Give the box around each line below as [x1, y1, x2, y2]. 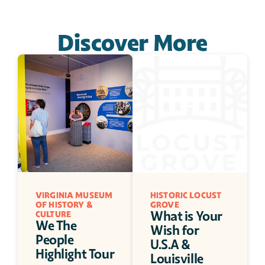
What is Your [150, 208, 222, 224]
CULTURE [35, 209, 71, 219]
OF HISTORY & [35, 199, 93, 210]
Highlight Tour [35, 246, 115, 262]
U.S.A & [150, 237, 191, 253]
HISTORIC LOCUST [150, 190, 222, 201]
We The [35, 218, 77, 234]
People [35, 232, 74, 248]
